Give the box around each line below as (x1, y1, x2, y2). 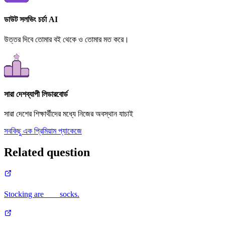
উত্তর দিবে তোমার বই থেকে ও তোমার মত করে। (4, 35, 129, 44)
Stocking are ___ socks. (4, 190, 79, 199)
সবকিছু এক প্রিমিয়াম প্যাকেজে (4, 127, 82, 136)
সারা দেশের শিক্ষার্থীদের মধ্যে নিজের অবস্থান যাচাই (4, 109, 133, 119)
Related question (4, 146, 90, 159)
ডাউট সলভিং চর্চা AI (4, 15, 58, 24)
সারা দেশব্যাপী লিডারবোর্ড (4, 89, 68, 98)
